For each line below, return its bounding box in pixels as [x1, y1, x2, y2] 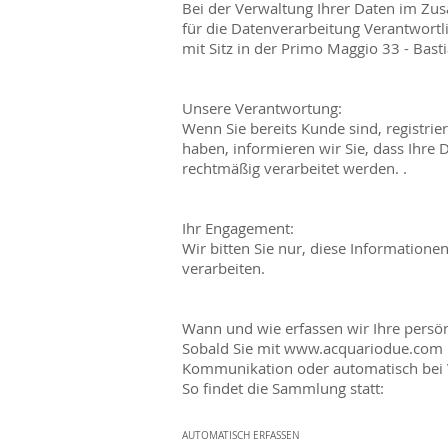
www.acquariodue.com [284, 337, 443, 358]
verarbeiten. [182, 257, 265, 278]
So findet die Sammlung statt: [182, 377, 384, 398]
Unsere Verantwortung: [182, 97, 342, 118]
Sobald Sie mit [182, 337, 284, 358]
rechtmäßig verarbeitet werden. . [182, 157, 407, 178]
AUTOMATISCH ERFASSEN [182, 428, 300, 442]
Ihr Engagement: [182, 217, 294, 238]
